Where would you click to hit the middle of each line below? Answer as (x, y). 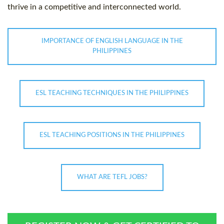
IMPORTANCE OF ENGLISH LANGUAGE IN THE (112, 41)
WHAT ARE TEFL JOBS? (112, 177)
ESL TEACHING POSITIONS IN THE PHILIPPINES (112, 135)
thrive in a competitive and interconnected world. (94, 7)
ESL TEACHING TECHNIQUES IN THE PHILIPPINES (112, 93)
